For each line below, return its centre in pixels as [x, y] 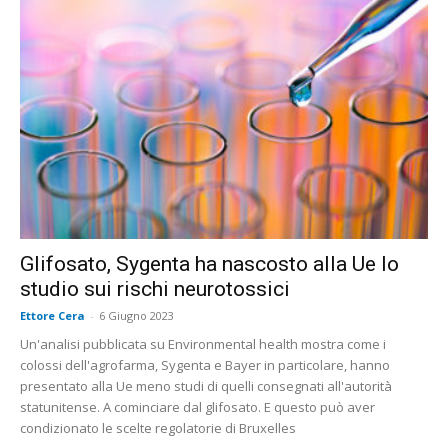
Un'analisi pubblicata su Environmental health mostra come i [203, 343]
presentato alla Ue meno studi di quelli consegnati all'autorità [206, 385]
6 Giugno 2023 [136, 315]
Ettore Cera [52, 315]
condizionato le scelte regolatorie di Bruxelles [158, 427]
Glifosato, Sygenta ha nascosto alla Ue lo [209, 263]
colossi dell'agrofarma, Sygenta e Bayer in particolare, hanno [205, 364]
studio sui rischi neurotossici [155, 288]
